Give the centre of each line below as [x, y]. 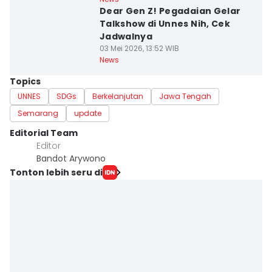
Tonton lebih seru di [56, 172]
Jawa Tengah [185, 96]
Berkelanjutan [118, 96]
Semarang [38, 113]
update [88, 113]
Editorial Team [44, 133]
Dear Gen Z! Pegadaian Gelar [170, 11]
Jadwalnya [126, 36]
